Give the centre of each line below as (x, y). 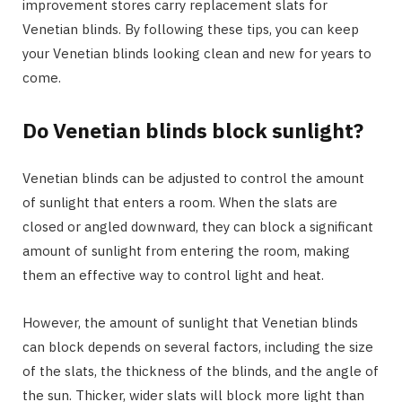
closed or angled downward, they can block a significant (198, 227)
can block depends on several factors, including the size (198, 347)
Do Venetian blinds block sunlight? (193, 131)
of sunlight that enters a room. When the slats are (180, 203)
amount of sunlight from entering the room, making (186, 251)
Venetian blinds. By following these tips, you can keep (191, 30)
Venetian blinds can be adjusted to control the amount (193, 179)
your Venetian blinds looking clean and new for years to (197, 54)
